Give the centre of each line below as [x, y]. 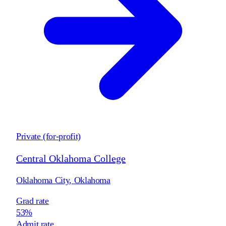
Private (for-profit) [48, 136]
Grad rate [33, 201]
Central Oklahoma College [71, 158]
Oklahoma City [43, 180]
